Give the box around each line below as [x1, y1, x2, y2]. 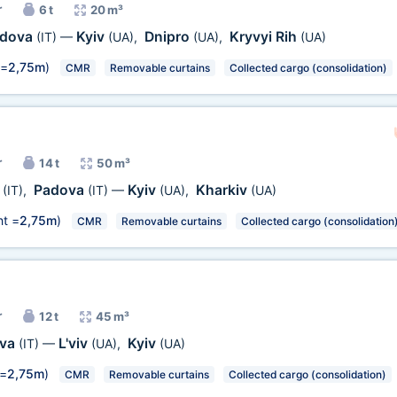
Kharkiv [195, 182, 251, 198]
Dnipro [144, 28, 193, 45]
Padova [33, 182, 88, 198]
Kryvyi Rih [229, 28, 300, 45]
